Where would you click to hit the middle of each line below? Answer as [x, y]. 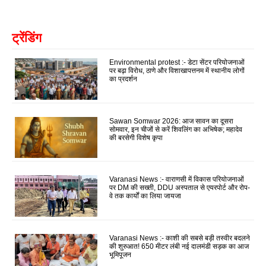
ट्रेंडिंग [27, 37]
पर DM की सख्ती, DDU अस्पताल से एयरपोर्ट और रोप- [180, 188]
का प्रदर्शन [123, 79]
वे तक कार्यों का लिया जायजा [145, 196]
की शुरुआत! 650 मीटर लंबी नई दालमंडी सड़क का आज [179, 246]
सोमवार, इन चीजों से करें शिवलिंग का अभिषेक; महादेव [176, 129]
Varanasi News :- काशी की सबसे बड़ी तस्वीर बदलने [180, 238]
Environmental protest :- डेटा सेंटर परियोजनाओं [177, 62]
